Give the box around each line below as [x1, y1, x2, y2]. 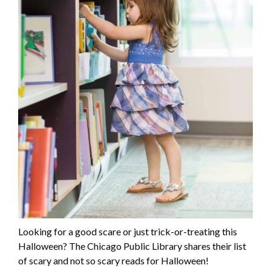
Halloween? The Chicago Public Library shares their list [18, 240, 246, 252]
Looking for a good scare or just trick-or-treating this [18, 226, 237, 238]
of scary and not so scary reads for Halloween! [18, 255, 209, 267]
